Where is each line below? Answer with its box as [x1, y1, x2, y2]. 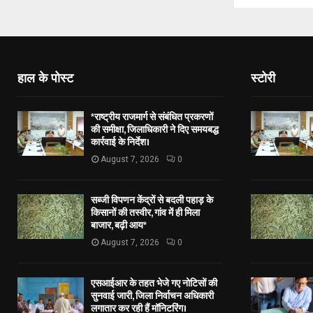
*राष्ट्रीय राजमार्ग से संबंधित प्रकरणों [91, 109, 213, 126]
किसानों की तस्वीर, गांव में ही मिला [91, 205, 200, 221]
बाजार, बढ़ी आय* [91, 217, 147, 234]
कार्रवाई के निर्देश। [91, 134, 150, 151]
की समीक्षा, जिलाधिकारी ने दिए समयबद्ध [91, 122, 219, 138]
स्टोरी [250, 68, 275, 87]
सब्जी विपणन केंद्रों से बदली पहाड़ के [91, 192, 213, 209]
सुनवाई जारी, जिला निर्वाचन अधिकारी [91, 288, 214, 305]
